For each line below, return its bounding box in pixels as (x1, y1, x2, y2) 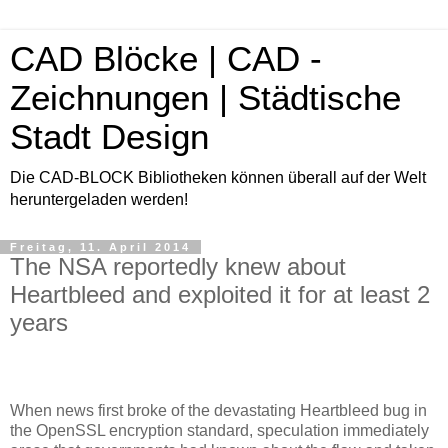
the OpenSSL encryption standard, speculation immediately (10, 421, 429, 439)
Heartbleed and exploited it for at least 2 (10, 281, 430, 308)
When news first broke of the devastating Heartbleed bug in (10, 401, 427, 419)
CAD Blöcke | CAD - (10, 40, 322, 78)
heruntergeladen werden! (10, 191, 188, 208)
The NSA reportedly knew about (10, 253, 346, 280)
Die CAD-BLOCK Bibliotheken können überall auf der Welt (10, 169, 426, 186)
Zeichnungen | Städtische (10, 79, 401, 117)
